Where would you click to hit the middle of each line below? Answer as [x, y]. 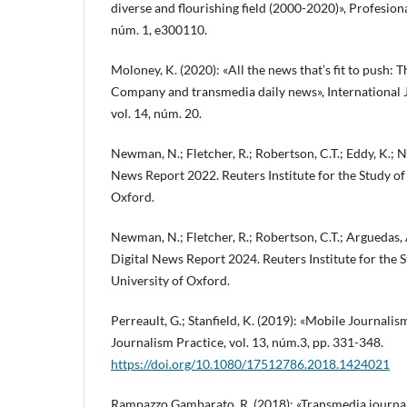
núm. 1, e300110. [159, 29]
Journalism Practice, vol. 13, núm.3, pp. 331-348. [247, 342]
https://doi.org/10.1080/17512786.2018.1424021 [250, 363]
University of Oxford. [170, 280]
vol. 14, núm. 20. [156, 113]
